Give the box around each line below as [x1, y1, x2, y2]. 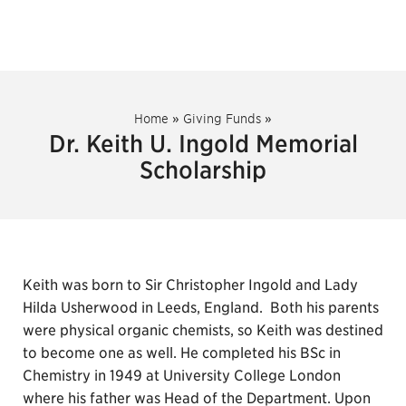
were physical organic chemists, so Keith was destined [23, 322, 383, 339]
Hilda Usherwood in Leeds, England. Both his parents [23, 299, 379, 316]
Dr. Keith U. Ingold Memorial [48, 130, 358, 158]
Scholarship [140, 156, 266, 184]
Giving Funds [183, 111, 261, 126]
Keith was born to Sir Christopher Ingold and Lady [23, 276, 358, 294]
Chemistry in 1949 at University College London [23, 367, 341, 384]
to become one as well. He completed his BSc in [23, 344, 341, 362]
